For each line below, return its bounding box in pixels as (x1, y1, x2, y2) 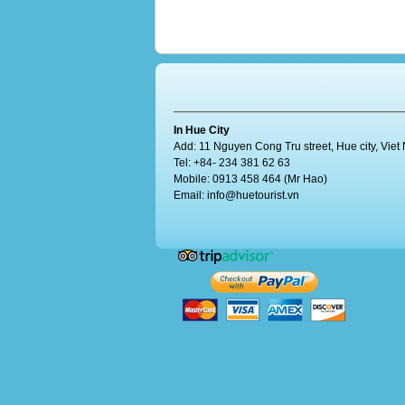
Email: (174, 189, 207, 202)
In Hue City (174, 124, 230, 137)
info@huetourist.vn (207, 189, 299, 202)
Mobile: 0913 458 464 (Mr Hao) (174, 173, 327, 185)
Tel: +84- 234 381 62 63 (174, 156, 290, 169)
